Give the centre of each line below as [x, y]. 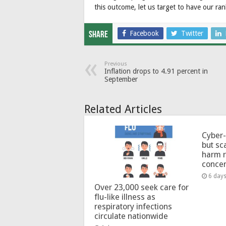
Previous [116, 64]
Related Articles [123, 109]
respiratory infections [133, 206]
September [121, 79]
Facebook [144, 33]
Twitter [192, 33]
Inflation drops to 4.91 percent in [156, 71]
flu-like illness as [125, 197]
